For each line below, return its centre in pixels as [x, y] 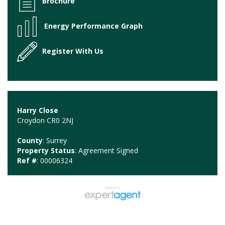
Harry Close [38, 110]
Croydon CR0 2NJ [45, 120]
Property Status [46, 150]
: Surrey [55, 140]
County [30, 140]
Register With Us [73, 51]
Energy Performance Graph [93, 26]
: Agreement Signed [106, 150]
